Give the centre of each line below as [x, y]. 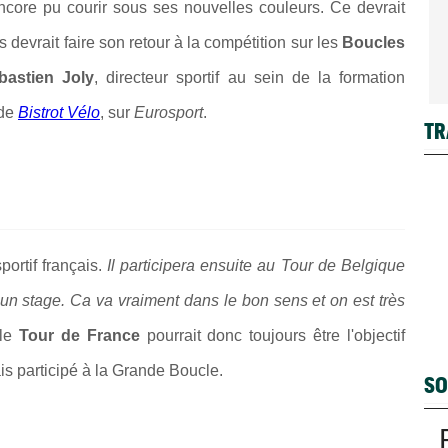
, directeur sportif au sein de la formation [249, 77]
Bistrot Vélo [59, 112]
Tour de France [82, 336]
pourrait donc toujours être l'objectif [276, 336]
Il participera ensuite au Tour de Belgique [253, 266]
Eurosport [168, 112]
